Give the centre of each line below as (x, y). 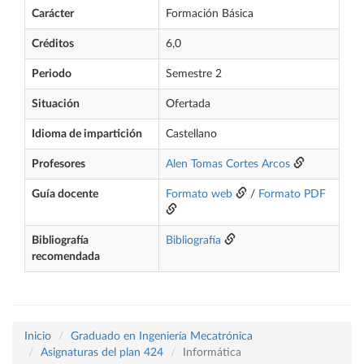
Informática (212, 353)
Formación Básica (210, 14)
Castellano (191, 134)
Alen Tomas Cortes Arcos (228, 164)
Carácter (53, 14)
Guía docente (65, 194)
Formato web (199, 194)
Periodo (52, 74)
